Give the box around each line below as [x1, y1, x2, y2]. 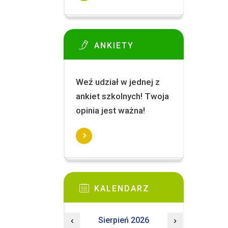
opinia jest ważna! [75, 105, 145, 116]
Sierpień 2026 [98, 215, 149, 225]
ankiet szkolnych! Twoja [75, 91, 169, 101]
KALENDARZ [94, 183, 150, 193]
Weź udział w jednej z [75, 77, 160, 87]
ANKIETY [94, 40, 134, 50]
